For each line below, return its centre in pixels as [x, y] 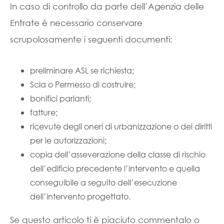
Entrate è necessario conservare [76, 23]
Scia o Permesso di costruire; [83, 84]
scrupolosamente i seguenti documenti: [91, 39]
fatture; [44, 112]
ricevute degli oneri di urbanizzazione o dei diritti [121, 126]
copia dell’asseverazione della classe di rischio [118, 154]
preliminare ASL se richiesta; [82, 70]
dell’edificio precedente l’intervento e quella [115, 168]
